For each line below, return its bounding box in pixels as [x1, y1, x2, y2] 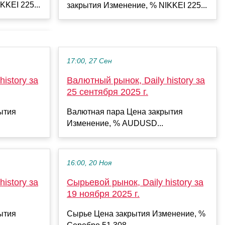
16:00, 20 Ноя [67, 159, 111, 167]
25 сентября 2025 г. [67, 86, 148, 97]
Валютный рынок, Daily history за [67, 75, 205, 85]
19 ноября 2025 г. [67, 188, 140, 199]
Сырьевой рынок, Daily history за [67, 177, 203, 187]
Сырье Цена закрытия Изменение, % [67, 209, 205, 218]
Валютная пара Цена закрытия [67, 107, 183, 116]
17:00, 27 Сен [67, 57, 112, 65]
